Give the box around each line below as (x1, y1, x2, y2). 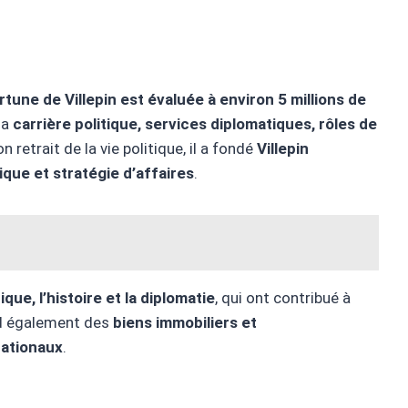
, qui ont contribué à (215, 289, 351, 308)
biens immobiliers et (113, 313, 257, 332)
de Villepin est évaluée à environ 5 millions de (43, 90, 366, 109)
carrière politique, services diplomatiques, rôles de (13, 115, 377, 134)
